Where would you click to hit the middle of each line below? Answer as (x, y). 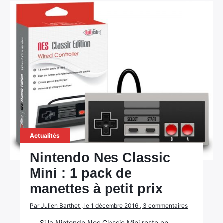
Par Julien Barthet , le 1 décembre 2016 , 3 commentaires (109, 205)
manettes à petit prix (97, 189)
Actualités (45, 136)
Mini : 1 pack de (81, 173)
